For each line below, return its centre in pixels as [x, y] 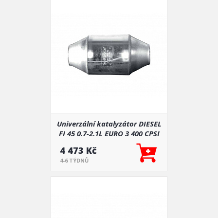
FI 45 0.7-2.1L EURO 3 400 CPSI [109, 133]
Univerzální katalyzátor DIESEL [109, 124]
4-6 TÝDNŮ [74, 160]
